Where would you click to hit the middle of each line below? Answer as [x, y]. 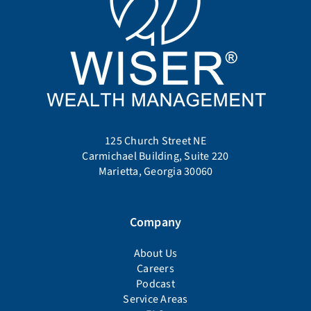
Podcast [155, 284]
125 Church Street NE [155, 141]
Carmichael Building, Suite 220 [155, 156]
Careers [155, 269]
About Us [155, 253]
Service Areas [155, 299]
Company [155, 222]
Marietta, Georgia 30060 [155, 171]
